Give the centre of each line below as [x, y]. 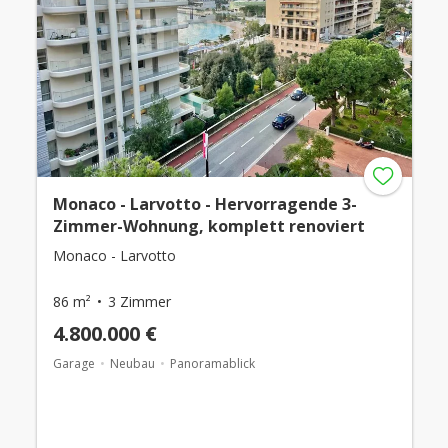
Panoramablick [212, 364]
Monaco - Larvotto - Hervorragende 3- [204, 204]
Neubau [132, 364]
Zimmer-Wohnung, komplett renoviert [208, 226]
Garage [73, 364]
